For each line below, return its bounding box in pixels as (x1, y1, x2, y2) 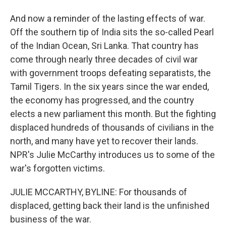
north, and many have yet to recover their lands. (10, 136, 198, 146)
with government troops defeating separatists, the (10, 68, 211, 78)
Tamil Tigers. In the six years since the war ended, (10, 81, 209, 92)
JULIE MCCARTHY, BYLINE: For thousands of (10, 187, 187, 197)
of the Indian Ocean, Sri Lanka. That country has (10, 40, 199, 51)
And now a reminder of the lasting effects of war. (10, 13, 205, 24)
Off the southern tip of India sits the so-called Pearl (10, 27, 214, 37)
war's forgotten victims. (10, 163, 105, 174)
